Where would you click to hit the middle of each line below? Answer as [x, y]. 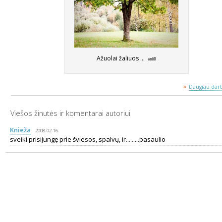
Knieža [20, 130]
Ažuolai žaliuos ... [121, 58]
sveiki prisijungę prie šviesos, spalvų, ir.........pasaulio [88, 139]
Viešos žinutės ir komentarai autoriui [70, 113]
